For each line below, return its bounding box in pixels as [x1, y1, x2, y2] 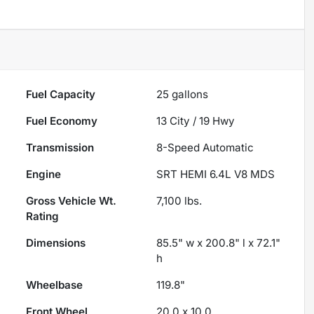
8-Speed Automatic [156, 141, 254, 155]
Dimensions [26, 236, 86, 250]
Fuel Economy [26, 114, 98, 128]
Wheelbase [26, 278, 83, 292]
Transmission [26, 141, 95, 155]
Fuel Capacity [26, 88, 96, 102]
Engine [26, 168, 62, 182]
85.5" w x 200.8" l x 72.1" [156, 236, 281, 250]
